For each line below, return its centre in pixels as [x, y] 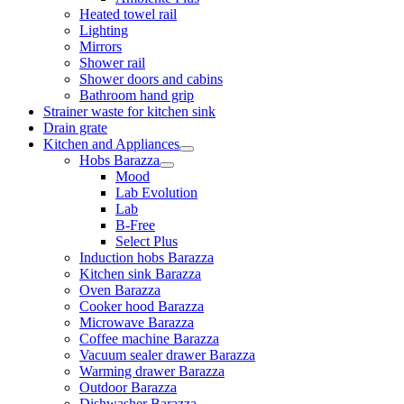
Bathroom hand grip [137, 95]
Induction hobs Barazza [147, 257]
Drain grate [75, 128]
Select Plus [147, 241]
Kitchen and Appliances [111, 144]
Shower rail [112, 63]
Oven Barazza [120, 290]
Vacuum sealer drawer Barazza [167, 355]
